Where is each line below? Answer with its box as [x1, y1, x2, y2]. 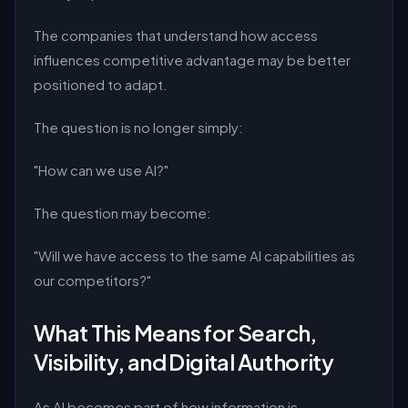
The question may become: [34, 204, 211, 221]
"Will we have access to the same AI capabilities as [34, 247, 355, 264]
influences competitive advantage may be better [34, 51, 351, 68]
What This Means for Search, [34, 319, 317, 346]
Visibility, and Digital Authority [34, 348, 334, 375]
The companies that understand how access [34, 26, 318, 44]
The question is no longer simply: [34, 118, 243, 136]
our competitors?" [34, 271, 151, 289]
